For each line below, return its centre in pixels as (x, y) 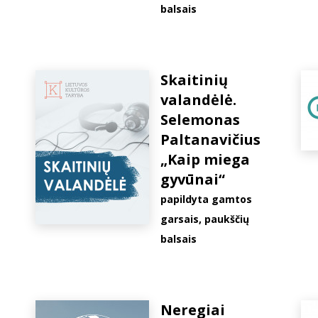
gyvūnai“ (193, 179)
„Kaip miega (205, 159)
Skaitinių (194, 80)
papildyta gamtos (206, 199)
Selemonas (200, 120)
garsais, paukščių (205, 219)
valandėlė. (198, 100)
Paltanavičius (210, 139)
